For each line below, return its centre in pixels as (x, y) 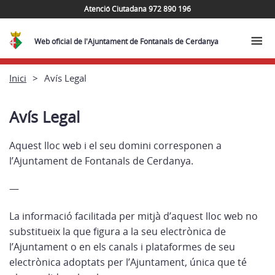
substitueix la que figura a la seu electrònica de (118, 231)
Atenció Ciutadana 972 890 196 (137, 9)
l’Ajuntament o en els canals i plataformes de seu (122, 247)
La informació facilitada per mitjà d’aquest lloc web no (134, 216)
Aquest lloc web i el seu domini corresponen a (115, 145)
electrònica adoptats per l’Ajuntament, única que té (128, 262)
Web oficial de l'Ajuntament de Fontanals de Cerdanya (127, 41)
